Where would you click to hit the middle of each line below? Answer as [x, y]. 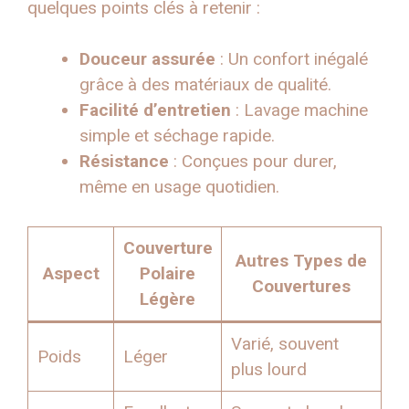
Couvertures [301, 286]
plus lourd [268, 369]
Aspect [71, 273]
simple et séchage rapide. [177, 136]
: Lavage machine [299, 110]
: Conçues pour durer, [253, 162]
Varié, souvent [284, 343]
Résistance [124, 162]
